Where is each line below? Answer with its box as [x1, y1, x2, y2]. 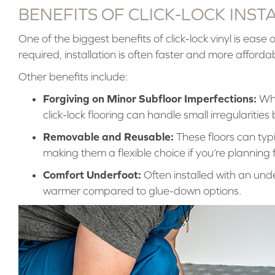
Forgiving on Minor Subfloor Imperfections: [42, 91, 257, 105]
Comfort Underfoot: [42, 168, 141, 181]
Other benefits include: [18, 70, 128, 83]
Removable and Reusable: [42, 130, 174, 143]
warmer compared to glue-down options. [42, 184, 241, 197]
